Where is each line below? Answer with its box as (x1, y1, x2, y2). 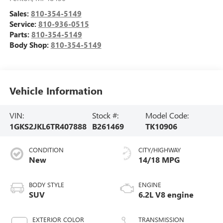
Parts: (9, 29, 31, 40)
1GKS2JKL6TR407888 (9, 120, 87, 131)
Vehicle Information (9, 83, 103, 97)
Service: (9, 19, 38, 29)
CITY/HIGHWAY (138, 145, 181, 154)
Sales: (9, 8, 31, 19)
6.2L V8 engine (138, 189, 194, 200)
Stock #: (92, 110, 119, 120)
